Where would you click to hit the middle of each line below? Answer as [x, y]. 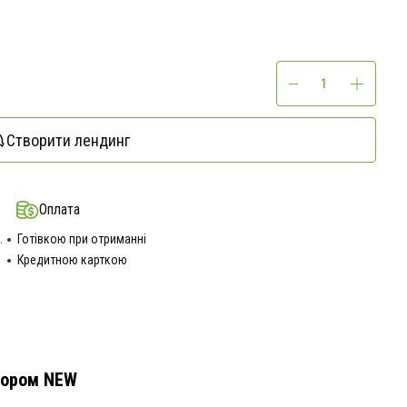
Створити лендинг [68, 140]
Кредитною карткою [72, 260]
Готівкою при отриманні [81, 239]
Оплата [59, 209]
